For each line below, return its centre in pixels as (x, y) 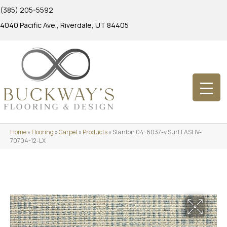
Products (95, 132)
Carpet (68, 132)
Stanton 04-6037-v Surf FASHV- (157, 132)
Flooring (43, 132)
